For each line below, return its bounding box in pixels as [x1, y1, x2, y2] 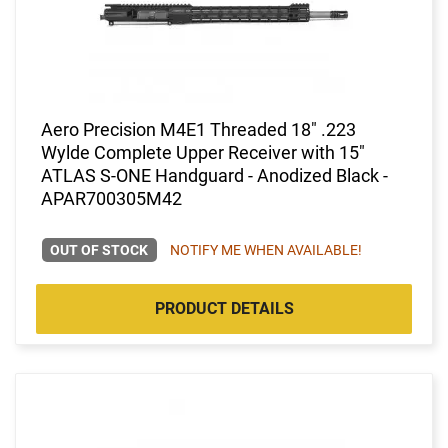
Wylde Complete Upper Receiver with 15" [41, 141, 365, 163]
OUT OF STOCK [50, 241, 149, 258]
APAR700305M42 [41, 187, 182, 209]
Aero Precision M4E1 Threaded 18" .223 [41, 118, 356, 140]
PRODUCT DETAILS [154, 298, 294, 318]
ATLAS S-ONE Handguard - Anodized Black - [41, 164, 388, 186]
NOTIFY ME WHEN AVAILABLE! [169, 241, 362, 258]
